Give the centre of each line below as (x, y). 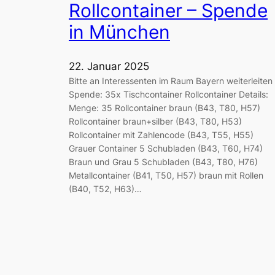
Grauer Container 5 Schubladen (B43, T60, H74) (166, 148)
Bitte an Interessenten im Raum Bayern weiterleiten (171, 80)
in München (119, 32)
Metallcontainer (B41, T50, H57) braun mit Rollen (166, 175)
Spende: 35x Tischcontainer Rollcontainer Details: (168, 94)
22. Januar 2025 (109, 66)
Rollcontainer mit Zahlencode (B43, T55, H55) (161, 134)
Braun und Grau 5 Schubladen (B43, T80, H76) (163, 161)
